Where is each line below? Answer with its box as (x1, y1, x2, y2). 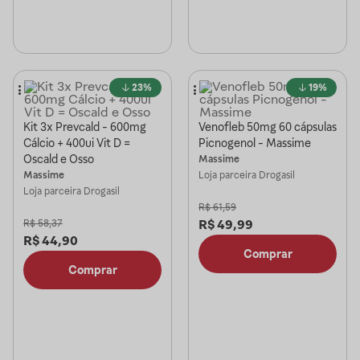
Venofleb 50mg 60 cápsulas (198, 121, 337, 133)
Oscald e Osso (23, 153, 94, 166)
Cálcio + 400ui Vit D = (23, 137, 130, 149)
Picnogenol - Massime (198, 137, 311, 149)
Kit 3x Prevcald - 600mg (23, 121, 146, 133)
